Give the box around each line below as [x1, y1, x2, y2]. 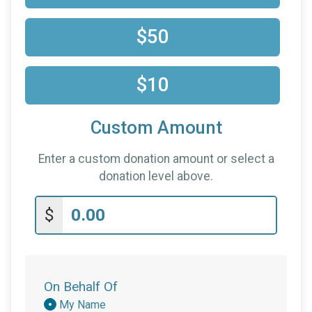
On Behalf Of [44, 278, 118, 295]
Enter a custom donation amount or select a [38, 151, 274, 166]
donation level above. [99, 169, 213, 183]
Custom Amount [90, 117, 222, 138]
